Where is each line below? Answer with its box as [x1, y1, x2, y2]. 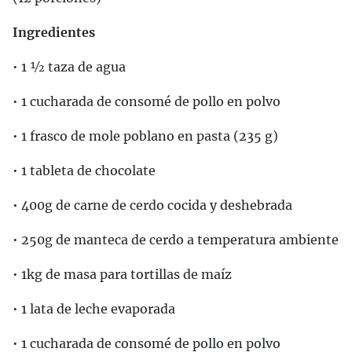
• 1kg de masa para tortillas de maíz [13, 266, 232, 282]
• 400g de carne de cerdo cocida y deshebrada [13, 197, 292, 213]
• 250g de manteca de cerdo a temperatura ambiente [13, 232, 339, 247]
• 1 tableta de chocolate [13, 163, 156, 178]
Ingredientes [13, 24, 95, 40]
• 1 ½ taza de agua [13, 59, 126, 75]
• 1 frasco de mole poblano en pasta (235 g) [13, 128, 278, 144]
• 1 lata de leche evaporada [13, 301, 175, 317]
